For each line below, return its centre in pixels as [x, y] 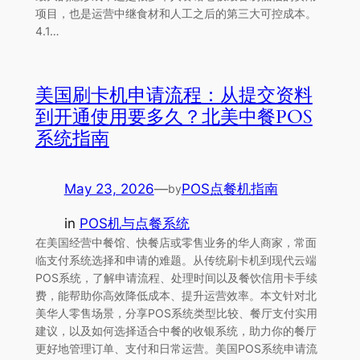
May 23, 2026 [109, 188]
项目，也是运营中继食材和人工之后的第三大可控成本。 [176, 13]
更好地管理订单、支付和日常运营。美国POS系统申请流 [176, 348]
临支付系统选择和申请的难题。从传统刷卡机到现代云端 [176, 260]
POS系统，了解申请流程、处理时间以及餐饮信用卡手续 [176, 277]
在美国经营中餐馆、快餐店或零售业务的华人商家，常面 [176, 242]
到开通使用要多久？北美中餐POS [174, 117]
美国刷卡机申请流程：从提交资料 [174, 95]
